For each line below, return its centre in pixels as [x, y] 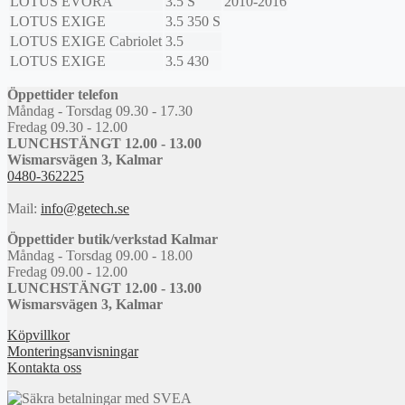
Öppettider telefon [63, 95]
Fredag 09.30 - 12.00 [67, 127]
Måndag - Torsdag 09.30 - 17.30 [100, 111]
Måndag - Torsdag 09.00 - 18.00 [100, 256]
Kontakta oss [44, 368]
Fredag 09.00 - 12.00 [67, 272]
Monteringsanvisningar [73, 352]
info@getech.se [85, 209]
